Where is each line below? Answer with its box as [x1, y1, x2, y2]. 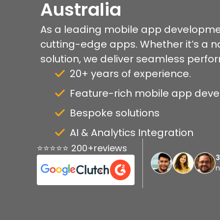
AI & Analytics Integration [70, 125, 193, 139]
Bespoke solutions [70, 106, 160, 120]
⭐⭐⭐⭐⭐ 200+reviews [37, 141, 127, 154]
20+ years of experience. [70, 66, 191, 81]
